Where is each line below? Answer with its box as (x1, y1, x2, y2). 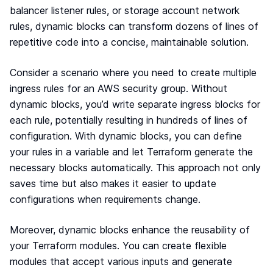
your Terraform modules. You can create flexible (10, 239, 227, 252)
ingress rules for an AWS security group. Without (10, 82, 227, 94)
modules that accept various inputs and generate (10, 255, 232, 268)
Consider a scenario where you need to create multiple (10, 66, 257, 79)
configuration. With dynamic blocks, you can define (10, 130, 242, 142)
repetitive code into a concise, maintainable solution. (10, 36, 249, 48)
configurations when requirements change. (10, 193, 200, 205)
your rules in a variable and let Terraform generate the (10, 146, 253, 158)
